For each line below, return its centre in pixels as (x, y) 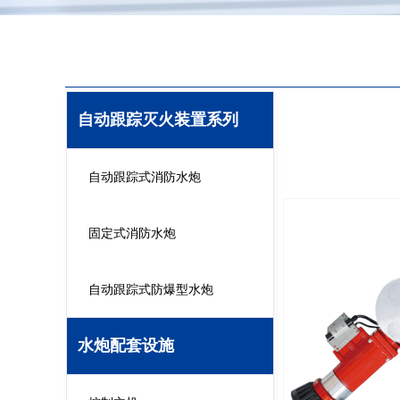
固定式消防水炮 (132, 234)
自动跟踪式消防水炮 (145, 178)
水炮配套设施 (126, 346)
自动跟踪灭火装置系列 (158, 120)
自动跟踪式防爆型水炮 (151, 290)
